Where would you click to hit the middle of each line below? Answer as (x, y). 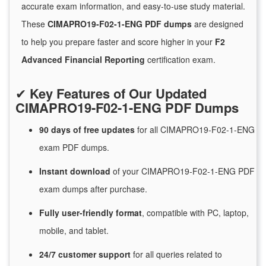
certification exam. (180, 60)
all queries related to (183, 254)
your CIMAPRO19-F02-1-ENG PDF (187, 171)
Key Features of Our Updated (118, 94)
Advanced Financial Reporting (83, 60)
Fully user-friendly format (91, 213)
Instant (55, 171)
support (116, 254)
